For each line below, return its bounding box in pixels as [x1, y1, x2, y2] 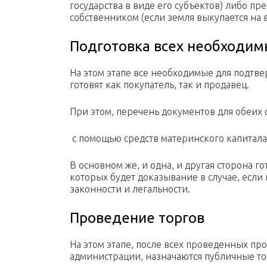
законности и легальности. [70, 184, 190, 195]
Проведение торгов [70, 210, 204, 226]
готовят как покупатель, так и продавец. [70, 79, 249, 91]
